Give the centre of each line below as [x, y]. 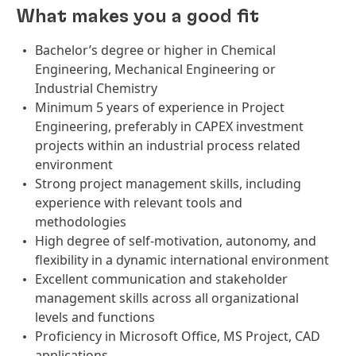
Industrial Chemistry [96, 88]
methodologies [81, 222]
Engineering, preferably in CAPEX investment [169, 126]
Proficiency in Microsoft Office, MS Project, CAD [178, 336]
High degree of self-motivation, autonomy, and [176, 241]
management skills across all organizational [167, 298]
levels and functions [95, 317]
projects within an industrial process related [168, 145]
